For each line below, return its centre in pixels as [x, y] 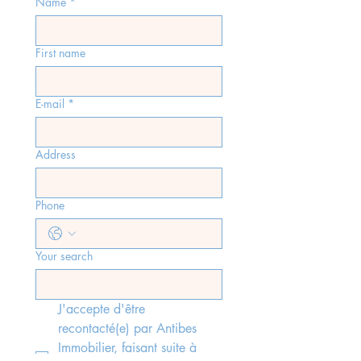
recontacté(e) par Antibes [127, 328]
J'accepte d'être [102, 309]
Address [56, 154]
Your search [64, 256]
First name [60, 53]
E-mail [50, 104]
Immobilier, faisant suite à [127, 348]
